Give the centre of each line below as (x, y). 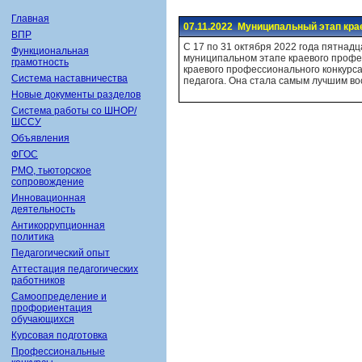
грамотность (40, 62)
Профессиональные (58, 351)
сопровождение (48, 182)
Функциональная (50, 51)
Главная (30, 19)
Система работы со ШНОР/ (74, 111)
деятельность (43, 209)
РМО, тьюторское (51, 170)
